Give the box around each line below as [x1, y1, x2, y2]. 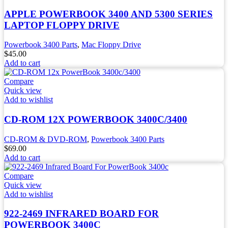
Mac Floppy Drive [81, 40, 141, 49]
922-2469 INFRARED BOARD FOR [4, 208, 159, 219]
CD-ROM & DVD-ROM [4, 134, 87, 144]
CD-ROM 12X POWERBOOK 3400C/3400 [4, 114, 187, 125]
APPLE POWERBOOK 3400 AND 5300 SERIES [4, 8, 213, 19]
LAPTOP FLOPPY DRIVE [4, 19, 120, 31]
